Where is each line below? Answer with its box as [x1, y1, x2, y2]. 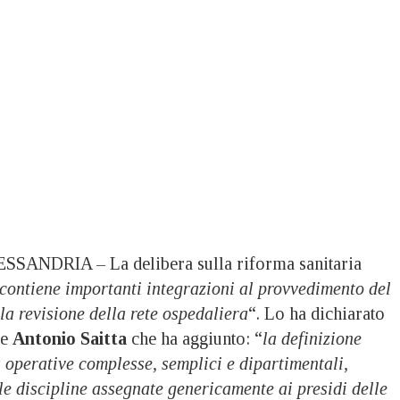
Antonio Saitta [12, 328, 127, 348]
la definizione [262, 328, 362, 348]
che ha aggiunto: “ [127, 328, 262, 348]
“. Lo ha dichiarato [248, 303, 385, 323]
